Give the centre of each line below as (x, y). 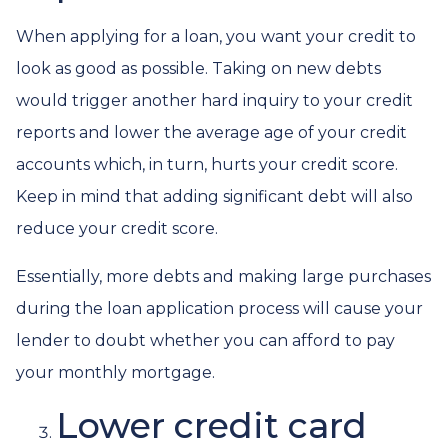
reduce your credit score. (119, 228)
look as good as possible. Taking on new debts (198, 68)
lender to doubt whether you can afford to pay (205, 340)
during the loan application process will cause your (219, 308)
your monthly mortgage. (115, 372)
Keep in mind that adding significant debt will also (214, 196)
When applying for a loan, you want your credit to (216, 36)
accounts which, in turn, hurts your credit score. (207, 164)
